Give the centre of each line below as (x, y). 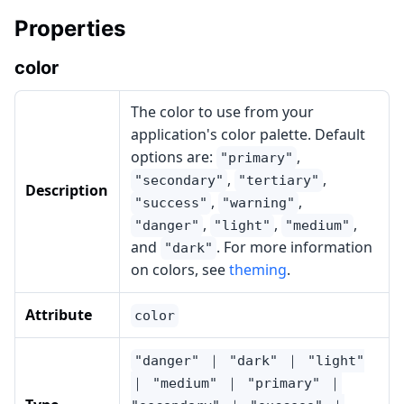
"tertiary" (279, 180)
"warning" (258, 203)
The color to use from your (222, 112)
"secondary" (179, 180)
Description (67, 190)
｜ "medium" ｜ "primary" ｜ (236, 383)
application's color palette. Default (248, 134)
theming (258, 270)
